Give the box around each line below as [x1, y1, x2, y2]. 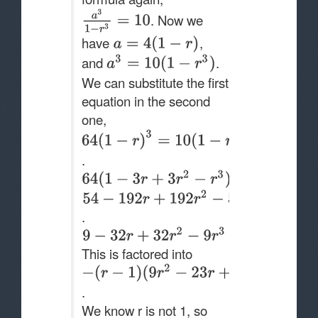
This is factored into [82, 243, 192, 263]
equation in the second [82, 91, 210, 110]
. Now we [150, 10, 203, 29]
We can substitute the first [82, 72, 229, 92]
